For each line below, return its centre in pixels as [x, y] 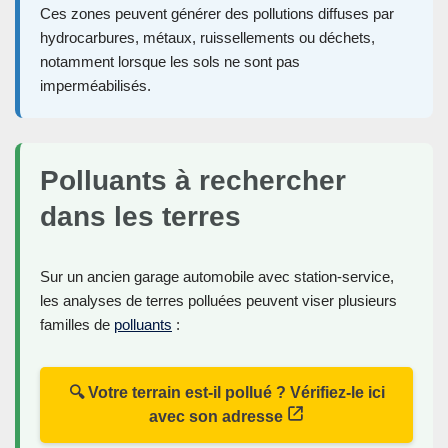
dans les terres [140, 217]
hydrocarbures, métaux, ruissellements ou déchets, [207, 38]
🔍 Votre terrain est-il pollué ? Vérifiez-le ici [226, 393]
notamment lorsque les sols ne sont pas [170, 62]
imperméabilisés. [95, 86]
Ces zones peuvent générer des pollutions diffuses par [217, 14]
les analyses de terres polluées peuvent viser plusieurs [218, 301]
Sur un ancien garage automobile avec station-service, [217, 277]
